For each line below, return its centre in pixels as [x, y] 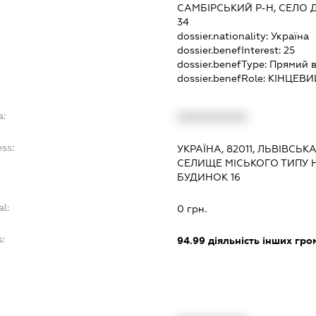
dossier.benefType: [223, 64]
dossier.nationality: [224, 36]
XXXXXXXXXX [212, 117]
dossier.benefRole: [222, 78]
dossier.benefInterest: [230, 50]
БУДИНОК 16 [208, 177]
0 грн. [192, 208]
